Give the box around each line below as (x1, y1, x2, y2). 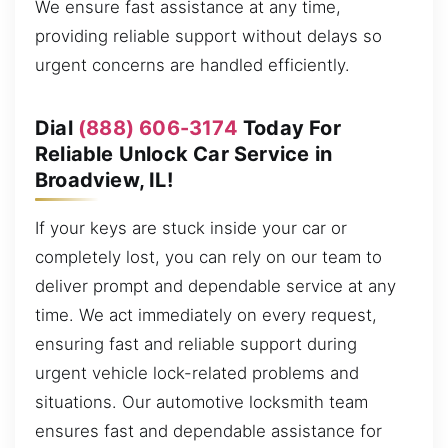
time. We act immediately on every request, (35, 304, 377, 325)
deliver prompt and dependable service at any (35, 275, 396, 296)
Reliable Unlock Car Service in (35, 141, 332, 166)
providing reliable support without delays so (35, 25, 382, 46)
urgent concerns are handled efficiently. (35, 54, 350, 75)
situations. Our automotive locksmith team (35, 391, 368, 412)
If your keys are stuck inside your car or (35, 217, 347, 238)
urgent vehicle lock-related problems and (35, 362, 359, 383)
